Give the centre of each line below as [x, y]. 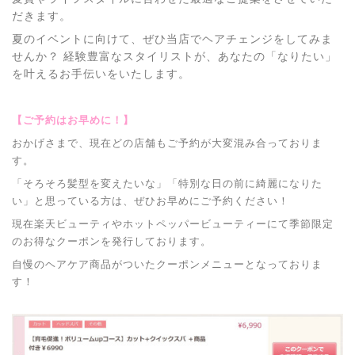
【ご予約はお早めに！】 [73, 120]
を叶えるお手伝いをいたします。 [101, 74]
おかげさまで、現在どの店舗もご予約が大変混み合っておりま [167, 143]
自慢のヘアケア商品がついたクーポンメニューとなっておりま [167, 264]
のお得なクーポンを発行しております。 [112, 241]
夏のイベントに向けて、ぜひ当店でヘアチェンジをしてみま [172, 39]
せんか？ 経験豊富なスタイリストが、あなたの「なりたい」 [174, 57]
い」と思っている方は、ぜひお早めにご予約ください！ [151, 201]
